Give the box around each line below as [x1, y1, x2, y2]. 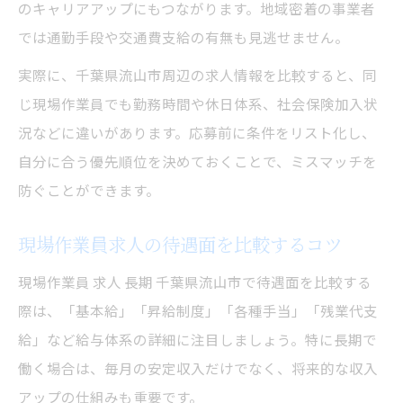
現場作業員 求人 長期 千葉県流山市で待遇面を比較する [18, 271, 372, 291]
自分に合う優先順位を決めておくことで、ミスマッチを [18, 150, 377, 171]
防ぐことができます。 [18, 179, 160, 200]
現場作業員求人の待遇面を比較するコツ [18, 230, 342, 257]
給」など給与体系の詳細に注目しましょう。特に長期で [18, 328, 377, 349]
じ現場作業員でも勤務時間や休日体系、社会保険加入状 [18, 93, 378, 113]
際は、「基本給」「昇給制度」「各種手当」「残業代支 [18, 300, 378, 320]
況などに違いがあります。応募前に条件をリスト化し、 [18, 121, 376, 142]
